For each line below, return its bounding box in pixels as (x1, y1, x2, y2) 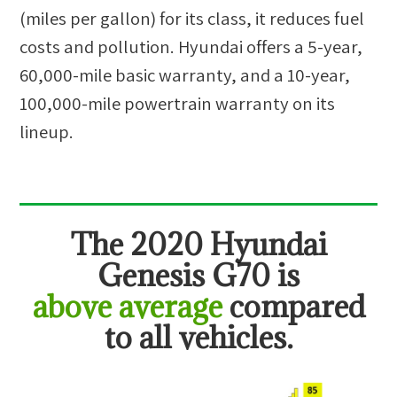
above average (32, 286, 222, 325)
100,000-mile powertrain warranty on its (19, 91, 336, 116)
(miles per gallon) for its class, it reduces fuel (19, 6, 365, 31)
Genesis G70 (97, 255, 270, 294)
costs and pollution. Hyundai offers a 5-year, (19, 35, 363, 59)
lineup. (19, 120, 74, 144)
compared (229, 286, 365, 325)
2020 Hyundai (129, 224, 327, 263)
